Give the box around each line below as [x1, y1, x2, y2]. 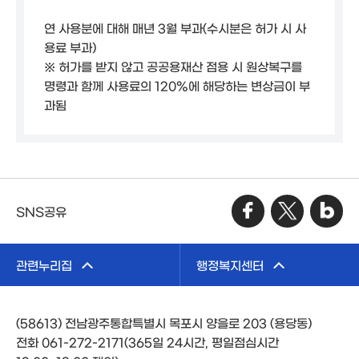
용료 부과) [44, 41, 96, 53]
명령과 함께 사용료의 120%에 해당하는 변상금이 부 [44, 79, 310, 91]
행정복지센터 [196, 259, 264, 271]
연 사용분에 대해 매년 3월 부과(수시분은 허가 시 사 [44, 22, 306, 34]
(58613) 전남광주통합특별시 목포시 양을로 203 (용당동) [16, 317, 312, 329]
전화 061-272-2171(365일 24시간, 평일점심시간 [16, 336, 279, 348]
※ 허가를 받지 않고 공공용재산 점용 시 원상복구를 [44, 60, 302, 72]
